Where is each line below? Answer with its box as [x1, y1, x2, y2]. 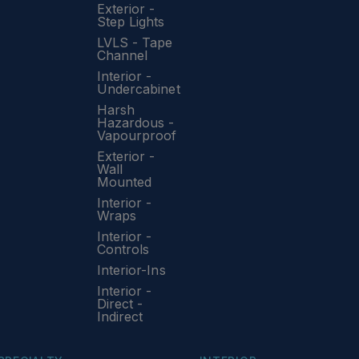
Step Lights [96, 14, 165, 30]
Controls [96, 241, 150, 257]
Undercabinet [96, 81, 180, 97]
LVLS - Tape [96, 34, 173, 50]
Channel [96, 47, 148, 63]
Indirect [96, 309, 143, 325]
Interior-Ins [96, 262, 166, 278]
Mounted [96, 174, 152, 190]
